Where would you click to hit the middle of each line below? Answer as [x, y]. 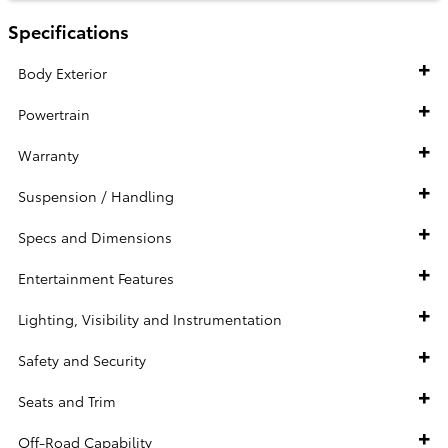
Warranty [48, 154]
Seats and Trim [67, 400]
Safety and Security [82, 359]
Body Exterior [62, 72]
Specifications [68, 31]
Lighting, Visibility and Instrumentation [150, 318]
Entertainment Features [96, 277]
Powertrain [54, 113]
